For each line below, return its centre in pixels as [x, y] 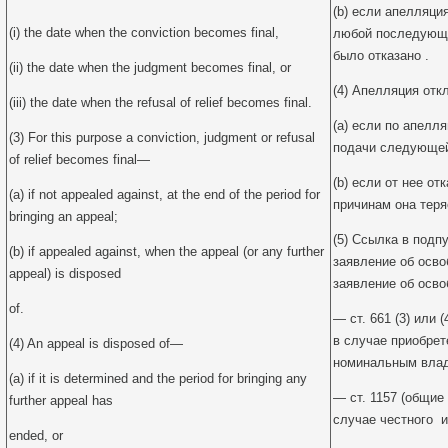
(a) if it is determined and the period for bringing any [158, 378]
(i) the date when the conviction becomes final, [144, 32]
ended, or [36, 435]
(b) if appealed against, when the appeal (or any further [166, 251]
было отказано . [381, 55]
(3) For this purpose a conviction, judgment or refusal [162, 137]
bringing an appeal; [63, 216]
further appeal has [61, 400]
